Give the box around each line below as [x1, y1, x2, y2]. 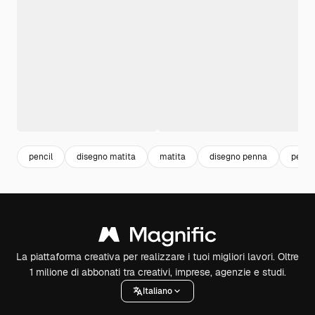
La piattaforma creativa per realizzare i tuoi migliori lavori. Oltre [16, 250, 299, 263]
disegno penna [210, 150, 267, 162]
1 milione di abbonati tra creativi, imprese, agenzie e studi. [29, 266, 286, 278]
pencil [29, 150, 53, 162]
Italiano [143, 285, 172, 297]
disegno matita [77, 150, 136, 162]
